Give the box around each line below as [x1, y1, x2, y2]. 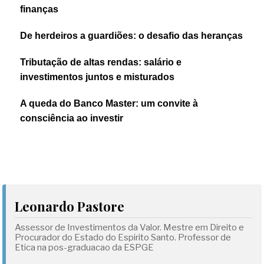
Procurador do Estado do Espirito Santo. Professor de [15, 232, 232, 243]
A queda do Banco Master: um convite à [20, 98, 199, 108]
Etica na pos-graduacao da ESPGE [15, 242, 154, 253]
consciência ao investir [20, 113, 124, 123]
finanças [20, 4, 59, 14]
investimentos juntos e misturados [20, 72, 175, 82]
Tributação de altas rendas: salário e [20, 57, 182, 67]
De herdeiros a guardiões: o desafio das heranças [20, 31, 243, 41]
